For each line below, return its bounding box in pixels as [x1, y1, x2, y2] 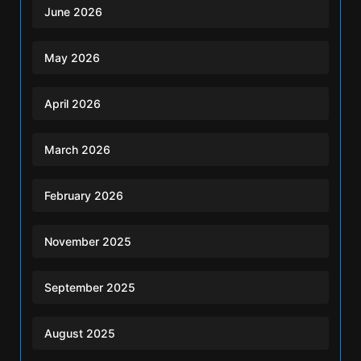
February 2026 [44, 188, 123, 202]
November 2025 [44, 234, 131, 248]
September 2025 [44, 280, 135, 294]
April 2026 [44, 96, 101, 110]
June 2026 [44, 4, 102, 19]
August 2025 [44, 326, 115, 340]
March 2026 [44, 142, 110, 156]
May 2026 [44, 50, 100, 64]
